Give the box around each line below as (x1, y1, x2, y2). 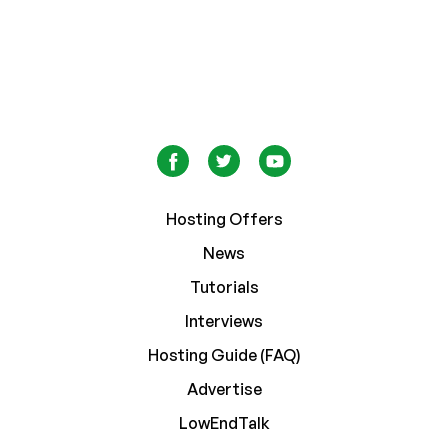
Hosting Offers (165, 208, 283, 229)
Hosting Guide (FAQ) (147, 344, 301, 365)
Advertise (186, 378, 262, 399)
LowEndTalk (178, 412, 270, 433)
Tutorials (189, 276, 259, 297)
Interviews (185, 310, 263, 331)
